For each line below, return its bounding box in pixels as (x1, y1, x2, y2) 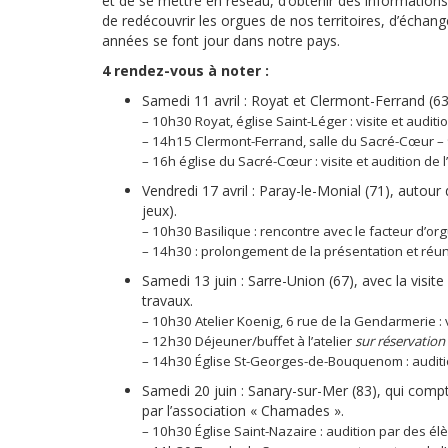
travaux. (142, 291, 193, 310)
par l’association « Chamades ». (142, 401, 344, 420)
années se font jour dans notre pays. (102, 31, 340, 50)
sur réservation (355, 332, 445, 350)
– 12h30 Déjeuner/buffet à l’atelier (142, 332, 355, 350)
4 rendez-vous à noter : (102, 61, 273, 80)
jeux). (142, 201, 177, 220)
